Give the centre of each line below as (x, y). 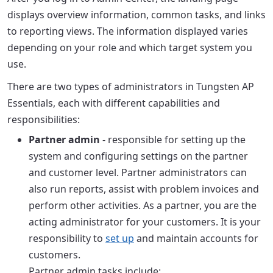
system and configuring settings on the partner (138, 156)
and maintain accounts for (196, 238)
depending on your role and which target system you (130, 48)
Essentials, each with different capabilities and (114, 103)
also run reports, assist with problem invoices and (144, 189)
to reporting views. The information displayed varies (128, 31)
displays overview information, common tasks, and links (136, 15)
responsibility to (67, 238)
